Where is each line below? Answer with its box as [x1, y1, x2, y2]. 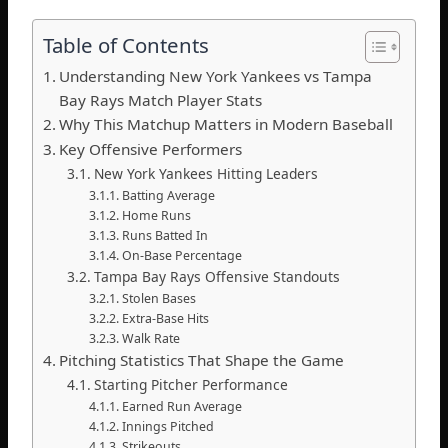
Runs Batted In [121, 227, 208, 245]
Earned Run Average [121, 398, 242, 416]
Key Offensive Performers [59, 139, 243, 160]
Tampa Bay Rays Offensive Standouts [93, 267, 340, 287]
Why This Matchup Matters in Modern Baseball [59, 114, 394, 135]
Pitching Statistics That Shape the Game [59, 350, 345, 371]
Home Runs [121, 207, 191, 225]
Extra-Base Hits [121, 310, 209, 328]
